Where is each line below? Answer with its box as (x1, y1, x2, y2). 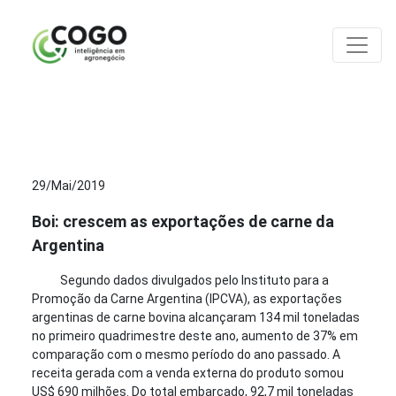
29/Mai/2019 (31, 179, 105, 193)
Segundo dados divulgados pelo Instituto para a (59, 273, 329, 287)
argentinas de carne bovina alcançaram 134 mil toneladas (31, 310, 360, 324)
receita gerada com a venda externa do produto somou (31, 366, 344, 380)
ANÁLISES (88, 118, 171, 139)
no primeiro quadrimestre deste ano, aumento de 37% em (31, 329, 358, 343)
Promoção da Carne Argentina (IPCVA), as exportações (31, 292, 342, 306)
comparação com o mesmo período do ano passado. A (31, 347, 340, 362)
